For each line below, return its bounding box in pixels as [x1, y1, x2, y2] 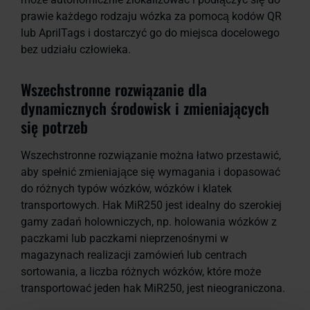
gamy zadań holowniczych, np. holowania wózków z [21, 215, 277, 229]
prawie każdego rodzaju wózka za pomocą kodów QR [21, 10, 282, 24]
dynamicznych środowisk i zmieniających [21, 97, 269, 120]
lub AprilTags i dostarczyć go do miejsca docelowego [21, 26, 280, 40]
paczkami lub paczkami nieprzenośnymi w [21, 232, 228, 246]
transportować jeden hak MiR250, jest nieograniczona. [21, 282, 285, 295]
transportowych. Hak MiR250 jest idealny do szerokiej [21, 199, 282, 212]
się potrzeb [21, 116, 88, 138]
